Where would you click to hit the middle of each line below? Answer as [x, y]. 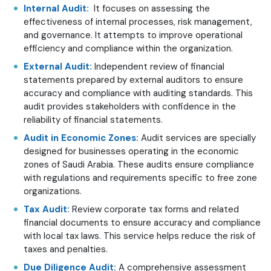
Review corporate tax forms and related [155, 209]
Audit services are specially [198, 138]
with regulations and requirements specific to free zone [140, 178]
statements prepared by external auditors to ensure [133, 80]
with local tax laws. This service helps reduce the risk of [139, 236]
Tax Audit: [48, 209]
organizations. [53, 191]
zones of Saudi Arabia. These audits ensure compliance [139, 164]
